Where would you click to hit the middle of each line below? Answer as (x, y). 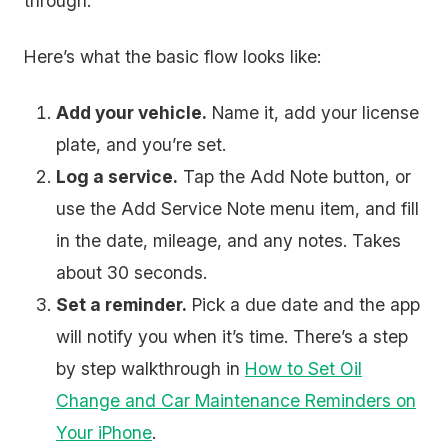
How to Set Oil (303, 368)
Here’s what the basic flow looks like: (172, 56)
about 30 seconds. (131, 272)
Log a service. (117, 176)
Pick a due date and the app (303, 304)
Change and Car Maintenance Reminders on (236, 400)
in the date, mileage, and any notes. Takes (228, 240)
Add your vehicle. (131, 112)
